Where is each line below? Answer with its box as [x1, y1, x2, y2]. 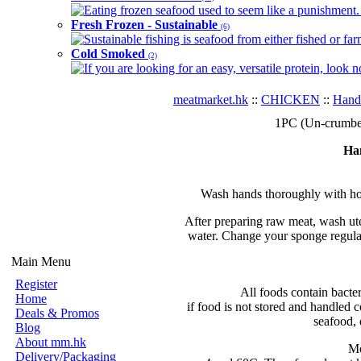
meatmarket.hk [173, 93, 248, 106]
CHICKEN [261, 93, 320, 106]
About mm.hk [15, 335, 86, 349]
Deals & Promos [15, 306, 99, 320]
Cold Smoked [71, 47, 148, 60]
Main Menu [11, 255, 71, 268]
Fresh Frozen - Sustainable [71, 18, 221, 31]
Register [15, 277, 57, 291]
